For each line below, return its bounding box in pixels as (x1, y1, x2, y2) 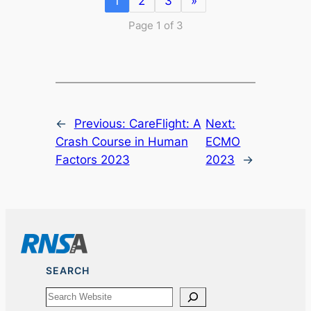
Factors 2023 (55, 152, 130, 167)
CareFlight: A (128, 116, 201, 131)
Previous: (74, 116, 129, 131)
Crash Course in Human (55, 134, 188, 149)
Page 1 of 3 (128, 18, 183, 32)
